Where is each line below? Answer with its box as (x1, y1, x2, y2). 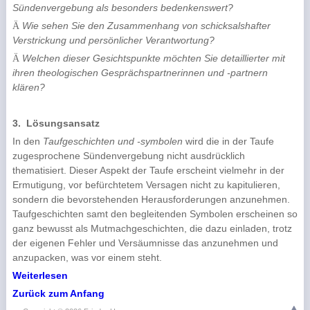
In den (12, 136, 43, 147)
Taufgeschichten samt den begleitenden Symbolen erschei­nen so (12, 208, 298, 219)
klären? (12, 82, 45, 93)
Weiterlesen (12, 270, 68, 281)
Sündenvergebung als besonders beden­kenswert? (12, 2, 233, 13)
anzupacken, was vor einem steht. (12, 252, 162, 263)
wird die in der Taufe (182, 136, 274, 147)
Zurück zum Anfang (12, 288, 104, 299)
